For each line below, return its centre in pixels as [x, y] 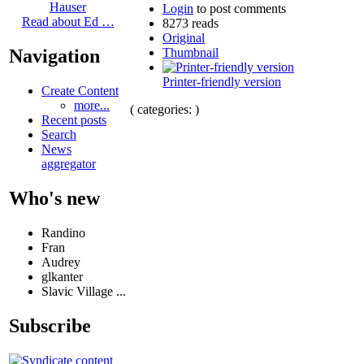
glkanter [62, 277]
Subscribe [50, 325]
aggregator [69, 164]
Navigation [54, 56]
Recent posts [74, 120]
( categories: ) [165, 109]
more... [92, 106]
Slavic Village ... [84, 292]
